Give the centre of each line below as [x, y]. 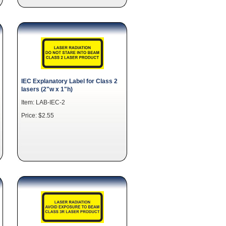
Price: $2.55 [38, 115]
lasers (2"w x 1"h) [47, 89]
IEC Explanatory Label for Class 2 [69, 81]
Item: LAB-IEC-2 [43, 102]
